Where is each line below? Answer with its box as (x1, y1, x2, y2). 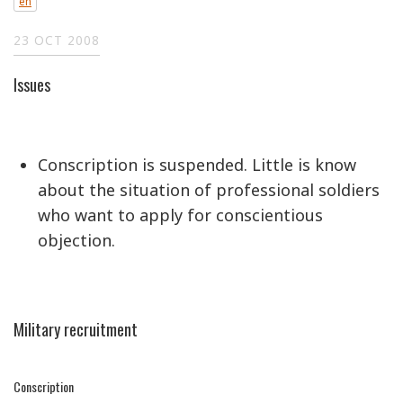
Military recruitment (13, 317, 138, 341)
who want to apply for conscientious (38, 203, 323, 226)
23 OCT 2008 (13, 32, 100, 49)
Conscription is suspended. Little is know (38, 153, 356, 175)
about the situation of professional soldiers (38, 178, 380, 201)
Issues (13, 72, 50, 96)
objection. (38, 228, 115, 251)
